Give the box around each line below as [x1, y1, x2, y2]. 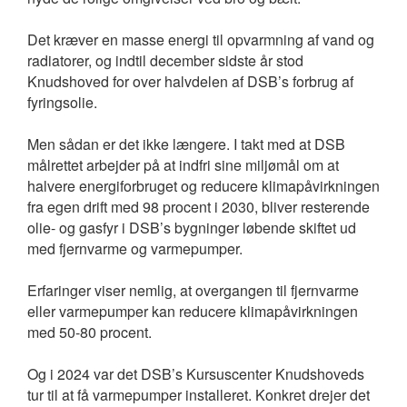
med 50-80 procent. [27, 321, 152, 342]
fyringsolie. [27, 91, 97, 113]
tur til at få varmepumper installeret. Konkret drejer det [27, 383, 370, 405]
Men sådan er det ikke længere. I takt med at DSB [27, 133, 345, 154]
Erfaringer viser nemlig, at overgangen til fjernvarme [27, 279, 359, 301]
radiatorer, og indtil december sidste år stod [27, 49, 303, 71]
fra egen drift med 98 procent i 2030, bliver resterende [27, 195, 370, 217]
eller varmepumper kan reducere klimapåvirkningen [27, 300, 358, 322]
